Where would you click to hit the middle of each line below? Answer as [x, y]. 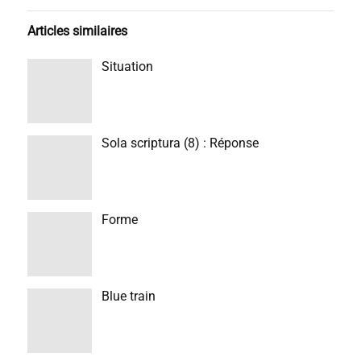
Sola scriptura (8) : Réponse [180, 143]
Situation [127, 66]
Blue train [128, 296]
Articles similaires [77, 31]
